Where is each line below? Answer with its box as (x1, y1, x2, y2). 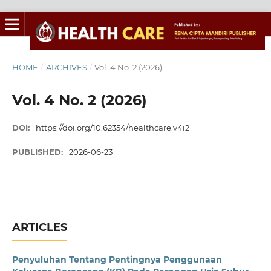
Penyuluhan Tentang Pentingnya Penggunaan (11, 253, 222, 265)
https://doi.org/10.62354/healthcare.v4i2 (36, 122, 190, 132)
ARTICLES (11, 220, 67, 234)
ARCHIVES (45, 62, 87, 72)
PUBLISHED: (11, 147, 65, 157)
